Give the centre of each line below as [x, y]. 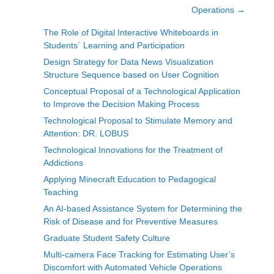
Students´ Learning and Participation [114, 45]
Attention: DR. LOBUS [86, 133]
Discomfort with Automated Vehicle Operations [133, 267]
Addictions [63, 163]
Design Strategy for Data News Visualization [128, 62]
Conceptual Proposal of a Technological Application [142, 91]
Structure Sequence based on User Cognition [131, 75]
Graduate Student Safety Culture [107, 238]
